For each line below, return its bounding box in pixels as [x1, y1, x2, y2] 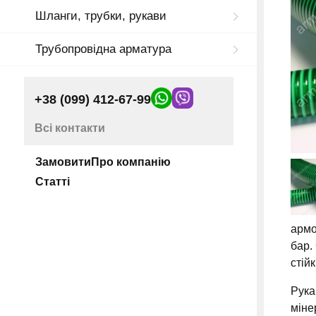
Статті [35, 176, 70, 188]
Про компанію [91, 156, 171, 169]
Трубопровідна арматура [35, 42, 171, 56]
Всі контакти [35, 122, 105, 135]
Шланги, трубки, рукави [35, 9, 166, 23]
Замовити [35, 156, 91, 169]
